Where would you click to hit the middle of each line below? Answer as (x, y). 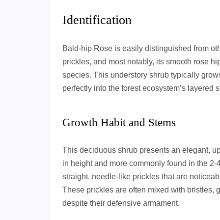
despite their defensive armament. (121, 203)
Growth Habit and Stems (119, 123)
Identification (97, 20)
